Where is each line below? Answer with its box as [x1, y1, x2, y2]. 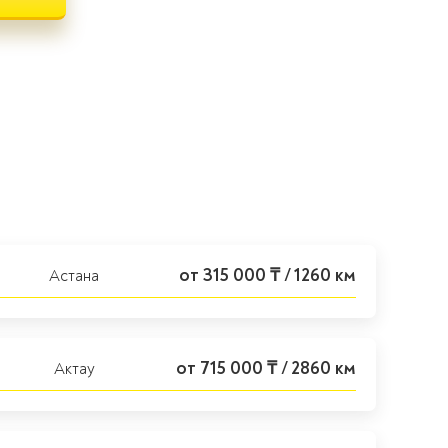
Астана [49, 266, 99, 286]
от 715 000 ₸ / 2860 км [176, 357, 356, 380]
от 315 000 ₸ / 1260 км [179, 264, 356, 287]
